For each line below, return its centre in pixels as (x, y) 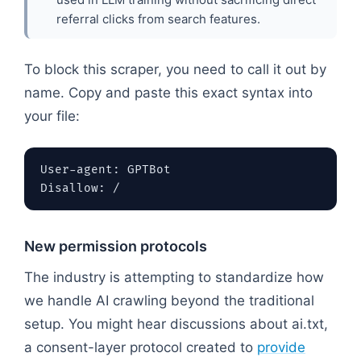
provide (281, 347)
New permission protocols (116, 246)
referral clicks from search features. (158, 19)
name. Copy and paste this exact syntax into (168, 92)
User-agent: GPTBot (106, 169)
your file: (52, 116)
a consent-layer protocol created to (141, 347)
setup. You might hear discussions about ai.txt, (176, 324)
